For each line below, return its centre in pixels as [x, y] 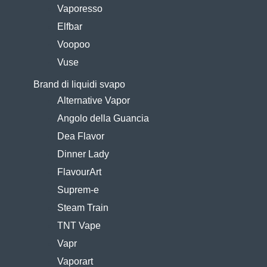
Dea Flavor [81, 136]
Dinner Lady [83, 154]
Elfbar [70, 27]
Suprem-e [78, 190]
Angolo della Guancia [103, 118]
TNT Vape [79, 226]
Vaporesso [80, 9]
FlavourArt [80, 172]
